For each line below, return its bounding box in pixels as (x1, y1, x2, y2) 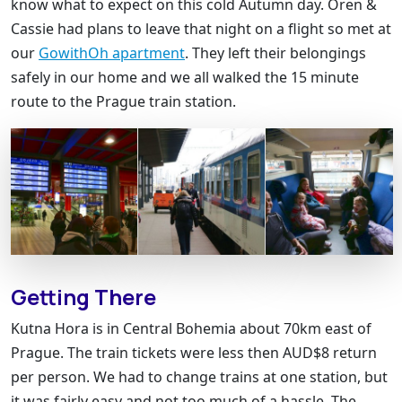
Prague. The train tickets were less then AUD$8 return (11, 342, 377, 363)
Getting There (11, 282, 156, 311)
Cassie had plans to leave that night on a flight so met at (11, 18, 391, 39)
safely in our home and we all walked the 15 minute (11, 66, 359, 87)
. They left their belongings (185, 42, 366, 63)
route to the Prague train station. (11, 91, 236, 111)
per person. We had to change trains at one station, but (11, 366, 388, 387)
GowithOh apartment (39, 42, 185, 63)
